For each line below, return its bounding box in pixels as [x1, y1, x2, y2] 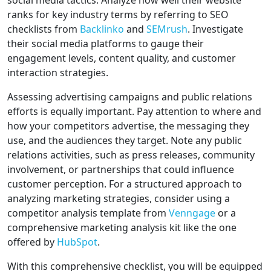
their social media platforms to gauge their [7, 37, 204, 51]
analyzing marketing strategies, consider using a [7, 192, 230, 206]
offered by [7, 235, 57, 249]
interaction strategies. [7, 66, 108, 80]
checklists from [7, 22, 80, 36]
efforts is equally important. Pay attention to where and [7, 105, 261, 119]
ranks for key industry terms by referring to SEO [7, 8, 229, 22]
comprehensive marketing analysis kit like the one [7, 221, 237, 235]
